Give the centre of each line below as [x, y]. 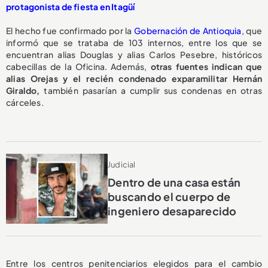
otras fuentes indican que [206, 66]
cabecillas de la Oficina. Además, [78, 66]
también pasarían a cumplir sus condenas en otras [153, 90]
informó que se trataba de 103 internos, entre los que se [134, 42]
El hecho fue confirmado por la [70, 31]
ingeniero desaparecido [172, 211]
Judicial [122, 164]
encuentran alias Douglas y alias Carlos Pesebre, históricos [134, 54]
